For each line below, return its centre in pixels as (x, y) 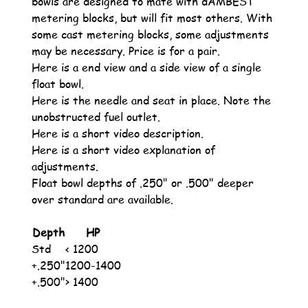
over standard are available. (102, 199)
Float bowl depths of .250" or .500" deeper (142, 183)
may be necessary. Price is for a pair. (125, 51)
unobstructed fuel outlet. (96, 117)
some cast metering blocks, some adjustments (150, 34)
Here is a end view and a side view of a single (146, 67)
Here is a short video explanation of (123, 150)
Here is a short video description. (117, 133)
